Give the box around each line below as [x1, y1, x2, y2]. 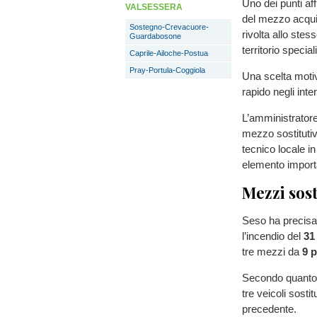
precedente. [242, 302, 296, 315]
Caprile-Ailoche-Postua [129, 49, 208, 57]
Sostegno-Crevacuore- [129, 23, 209, 31]
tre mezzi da [242, 245, 302, 258]
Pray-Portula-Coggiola [129, 66, 205, 74]
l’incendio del [242, 229, 304, 242]
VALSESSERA [125, 2, 183, 12]
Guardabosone [129, 32, 181, 40]
